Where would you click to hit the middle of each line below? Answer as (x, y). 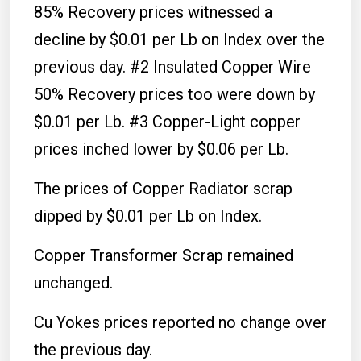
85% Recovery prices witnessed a (153, 12)
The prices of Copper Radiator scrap (163, 188)
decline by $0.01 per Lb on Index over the (179, 39)
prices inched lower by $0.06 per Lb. (161, 149)
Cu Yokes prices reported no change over (180, 322)
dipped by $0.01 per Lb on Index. (148, 216)
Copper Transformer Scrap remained (164, 255)
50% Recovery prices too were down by (174, 94)
